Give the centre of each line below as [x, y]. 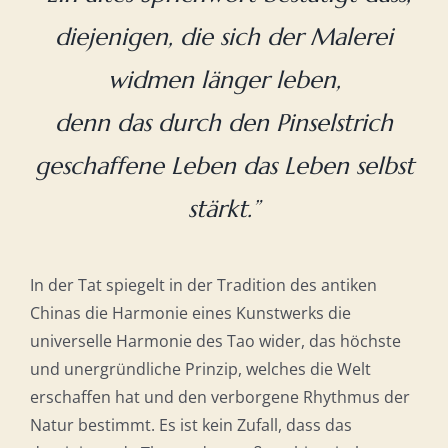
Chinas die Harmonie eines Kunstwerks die [190, 313]
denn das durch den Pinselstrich [224, 123]
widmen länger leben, [224, 80]
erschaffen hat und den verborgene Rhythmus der [219, 397]
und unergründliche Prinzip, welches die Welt [200, 369]
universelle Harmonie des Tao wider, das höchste [215, 341]
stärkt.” [224, 209]
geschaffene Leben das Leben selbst [224, 166]
